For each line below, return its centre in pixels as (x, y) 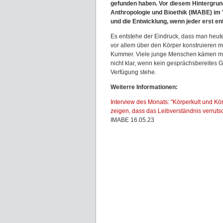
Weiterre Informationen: (144, 87)
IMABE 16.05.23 (132, 120)
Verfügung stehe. (133, 72)
